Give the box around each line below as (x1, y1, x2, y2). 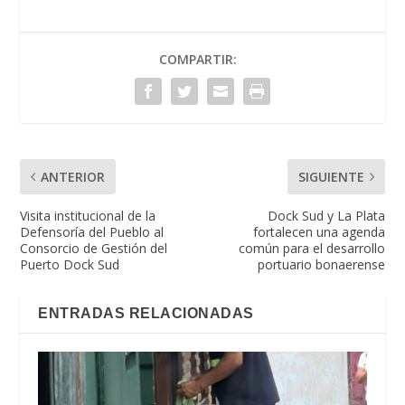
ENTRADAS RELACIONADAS (38, 305, 254, 321)
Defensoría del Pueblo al (20, 222, 165, 240)
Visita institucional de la (20, 206, 156, 224)
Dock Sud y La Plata (267, 206, 385, 224)
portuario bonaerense (257, 255, 385, 273)
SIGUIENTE (297, 167, 364, 185)
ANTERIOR (41, 167, 106, 185)
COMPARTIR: (159, 50, 237, 68)
